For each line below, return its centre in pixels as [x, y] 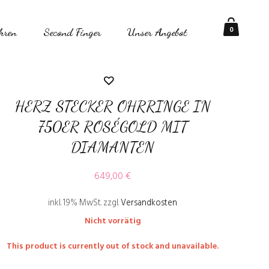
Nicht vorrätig [113, 221]
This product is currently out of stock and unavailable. [113, 246]
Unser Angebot [157, 32]
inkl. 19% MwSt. [75, 203]
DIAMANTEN [113, 147]
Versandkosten [149, 203]
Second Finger [72, 32]
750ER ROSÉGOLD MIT [113, 126]
